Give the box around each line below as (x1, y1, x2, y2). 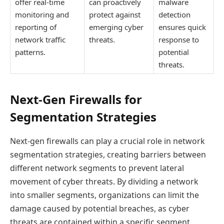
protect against (89, 9, 140, 19)
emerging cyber (89, 21, 143, 32)
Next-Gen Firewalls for (10, 91, 142, 108)
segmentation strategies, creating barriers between (10, 148, 206, 160)
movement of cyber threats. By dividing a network (10, 175, 198, 187)
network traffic (15, 34, 65, 44)
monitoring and (15, 9, 69, 19)
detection (158, 9, 190, 19)
